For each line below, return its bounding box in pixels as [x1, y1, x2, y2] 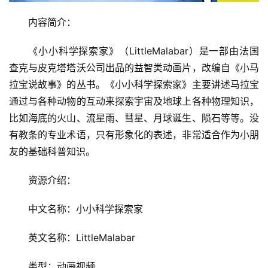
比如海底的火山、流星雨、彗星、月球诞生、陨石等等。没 [9, 112, 259, 124]
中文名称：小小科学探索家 [28, 203, 143, 215]
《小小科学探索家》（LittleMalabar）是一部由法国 [28, 45, 259, 57]
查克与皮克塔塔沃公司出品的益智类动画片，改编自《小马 [9, 62, 259, 74]
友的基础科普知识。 [9, 145, 95, 158]
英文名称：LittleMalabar [28, 232, 135, 244]
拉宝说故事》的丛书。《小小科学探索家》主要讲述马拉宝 [9, 78, 259, 91]
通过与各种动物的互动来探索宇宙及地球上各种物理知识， [9, 95, 259, 108]
